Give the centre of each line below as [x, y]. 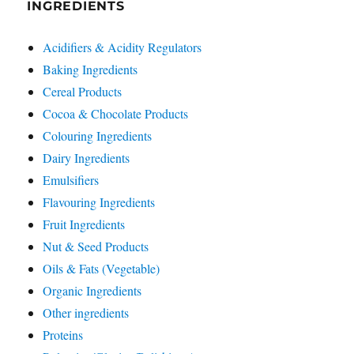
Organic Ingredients [92, 290]
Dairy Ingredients [87, 158]
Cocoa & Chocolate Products [116, 113]
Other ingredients [86, 313]
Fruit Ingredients [84, 224]
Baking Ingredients [90, 69]
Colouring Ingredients [98, 136]
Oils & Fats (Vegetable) [102, 268]
